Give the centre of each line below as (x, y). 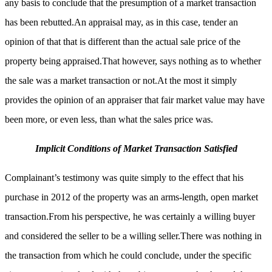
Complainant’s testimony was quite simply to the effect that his (124, 178)
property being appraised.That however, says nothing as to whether (133, 61)
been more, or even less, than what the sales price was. (109, 120)
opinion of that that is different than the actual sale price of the (123, 42)
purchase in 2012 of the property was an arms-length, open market (131, 197)
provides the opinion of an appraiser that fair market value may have (135, 100)
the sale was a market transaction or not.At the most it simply (121, 81)
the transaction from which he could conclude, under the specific (128, 256)
